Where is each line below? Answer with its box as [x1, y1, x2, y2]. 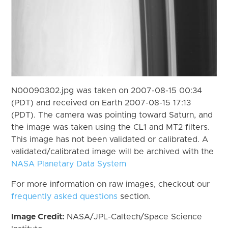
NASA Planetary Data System [11, 159, 127, 168]
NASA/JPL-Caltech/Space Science [67, 212, 203, 221]
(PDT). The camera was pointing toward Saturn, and [11, 110, 213, 119]
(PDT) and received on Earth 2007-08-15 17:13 [11, 98, 191, 107]
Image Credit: [11, 212, 67, 221]
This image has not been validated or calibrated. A [11, 135, 209, 144]
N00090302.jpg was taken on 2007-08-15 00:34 [11, 86, 203, 95]
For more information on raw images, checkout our [11, 180, 210, 188]
